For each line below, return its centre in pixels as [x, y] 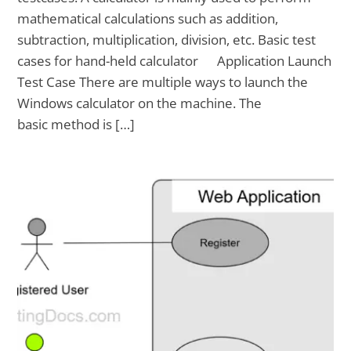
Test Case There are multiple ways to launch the [163, 81]
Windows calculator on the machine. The [140, 103]
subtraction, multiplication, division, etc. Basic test [167, 39]
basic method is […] [76, 124]
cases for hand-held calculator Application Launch [175, 60]
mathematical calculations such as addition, [148, 18]
